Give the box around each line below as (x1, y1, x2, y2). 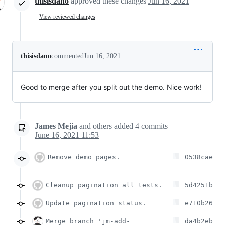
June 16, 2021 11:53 (35, 130, 99, 139)
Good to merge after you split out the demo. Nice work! (21, 82, 202, 91)
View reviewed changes (39, 13, 95, 21)
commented (51, 52, 84, 60)
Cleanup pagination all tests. (46, 181, 162, 189)
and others (79, 121, 112, 130)
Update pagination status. (46, 199, 146, 207)
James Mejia (35, 121, 77, 130)
